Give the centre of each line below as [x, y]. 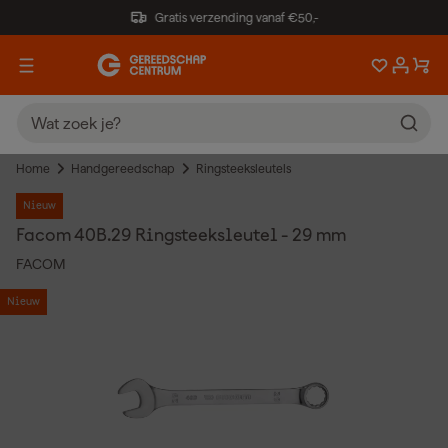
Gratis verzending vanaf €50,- [236, 17]
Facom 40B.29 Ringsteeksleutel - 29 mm [181, 236]
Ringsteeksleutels [243, 168]
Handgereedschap [123, 168]
